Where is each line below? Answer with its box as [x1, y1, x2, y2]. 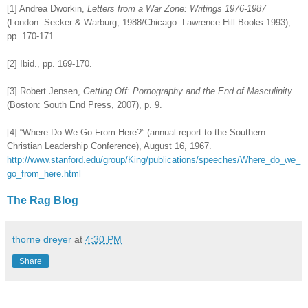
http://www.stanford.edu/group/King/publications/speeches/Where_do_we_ [7, 155, 300, 166]
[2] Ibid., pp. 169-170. [7, 58, 92, 69]
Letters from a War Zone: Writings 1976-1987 [87, 3, 266, 14]
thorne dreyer [12, 234, 71, 245]
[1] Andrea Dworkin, [7, 3, 87, 14]
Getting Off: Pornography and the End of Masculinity [83, 86, 292, 97]
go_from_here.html [7, 168, 81, 179]
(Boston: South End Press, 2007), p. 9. [7, 100, 162, 111]
